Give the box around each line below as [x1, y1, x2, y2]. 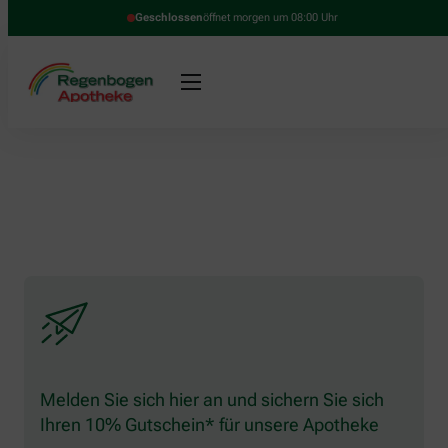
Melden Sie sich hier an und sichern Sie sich [40, 389, 384, 410]
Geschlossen [134, 11, 203, 24]
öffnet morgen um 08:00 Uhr [202, 11, 338, 24]
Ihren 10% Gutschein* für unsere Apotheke [40, 414, 379, 435]
